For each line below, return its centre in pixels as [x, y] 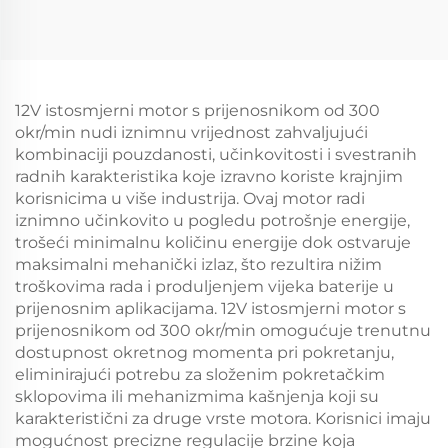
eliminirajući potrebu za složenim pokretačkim [200, 374]
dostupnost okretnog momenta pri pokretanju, [204, 352]
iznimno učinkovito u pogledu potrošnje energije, [212, 220]
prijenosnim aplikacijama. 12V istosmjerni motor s [210, 308]
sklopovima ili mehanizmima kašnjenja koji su [197, 396]
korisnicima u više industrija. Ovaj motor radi [190, 198]
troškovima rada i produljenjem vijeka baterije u [204, 286]
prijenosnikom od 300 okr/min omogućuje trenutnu [223, 330]
